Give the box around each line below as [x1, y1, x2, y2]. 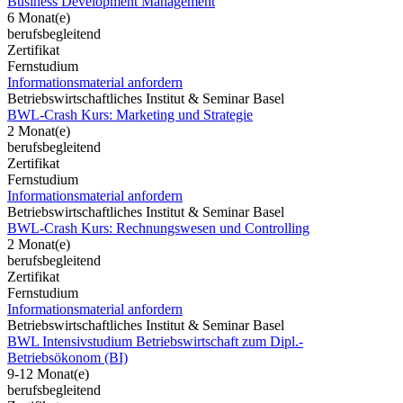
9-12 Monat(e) [7, 365, 89, 381]
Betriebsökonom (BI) [7, 349, 128, 365]
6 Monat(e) [7, 9, 70, 25]
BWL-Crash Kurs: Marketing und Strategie [7, 106, 253, 122]
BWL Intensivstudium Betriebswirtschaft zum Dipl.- [7, 333, 303, 349]
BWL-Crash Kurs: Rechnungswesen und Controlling [7, 219, 309, 236]
